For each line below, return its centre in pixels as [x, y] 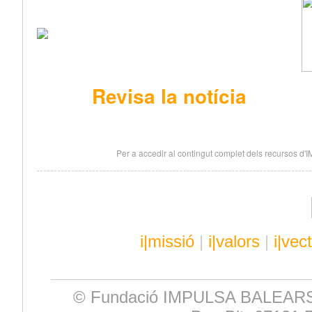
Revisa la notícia [169, 96]
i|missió [167, 241]
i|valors [234, 241]
